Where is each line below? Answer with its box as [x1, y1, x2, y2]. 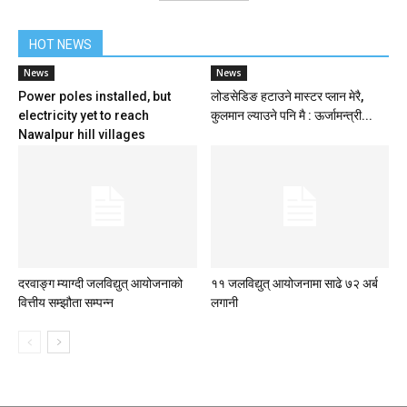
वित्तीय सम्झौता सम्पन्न [18, 295, 114, 311]
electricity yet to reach [18, 108, 149, 123]
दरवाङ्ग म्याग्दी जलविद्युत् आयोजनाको [18, 276, 183, 292]
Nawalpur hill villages [18, 127, 145, 142]
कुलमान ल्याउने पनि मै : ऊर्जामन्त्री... [210, 108, 372, 123]
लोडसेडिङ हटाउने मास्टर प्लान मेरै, [210, 89, 363, 104]
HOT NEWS [29, 37, 92, 52]
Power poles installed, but [18, 89, 171, 104]
